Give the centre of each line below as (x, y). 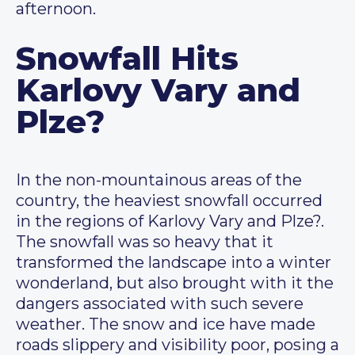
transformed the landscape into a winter (174, 263)
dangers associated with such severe (160, 304)
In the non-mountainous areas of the (159, 180)
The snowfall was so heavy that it (145, 242)
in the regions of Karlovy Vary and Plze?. (170, 221)
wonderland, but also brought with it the (175, 283)
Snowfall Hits (127, 59)
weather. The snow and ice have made (166, 324)
